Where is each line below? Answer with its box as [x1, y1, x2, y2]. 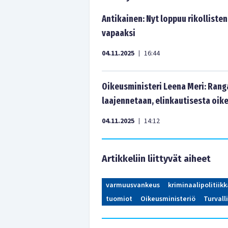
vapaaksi [102, 27, 135, 39]
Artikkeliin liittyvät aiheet [102, 153, 211, 164]
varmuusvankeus [106, 180, 160, 190]
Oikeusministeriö [140, 194, 195, 204]
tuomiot [106, 194, 132, 204]
